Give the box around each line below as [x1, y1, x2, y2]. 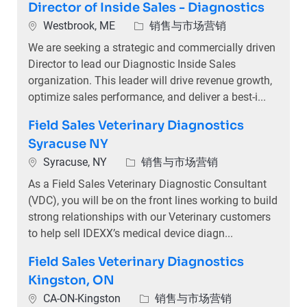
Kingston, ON [27, 273, 114, 288]
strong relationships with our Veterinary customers [27, 210, 271, 224]
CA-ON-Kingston [42, 292, 123, 306]
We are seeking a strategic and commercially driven [27, 41, 275, 55]
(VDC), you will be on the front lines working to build [27, 194, 278, 208]
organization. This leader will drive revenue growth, [27, 74, 272, 88]
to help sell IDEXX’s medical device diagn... [27, 227, 233, 241]
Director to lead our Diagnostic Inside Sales [27, 58, 236, 71]
